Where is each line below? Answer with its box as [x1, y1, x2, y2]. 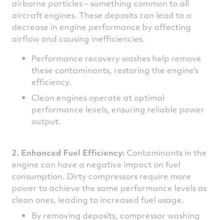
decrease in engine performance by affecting [12, 21, 191, 32]
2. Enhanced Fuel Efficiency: [12, 147, 127, 158]
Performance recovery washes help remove [31, 53, 201, 64]
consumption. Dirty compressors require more [12, 170, 191, 182]
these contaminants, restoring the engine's [31, 64, 198, 76]
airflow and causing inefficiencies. [12, 33, 145, 44]
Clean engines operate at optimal [31, 92, 165, 103]
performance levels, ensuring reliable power [31, 104, 204, 115]
